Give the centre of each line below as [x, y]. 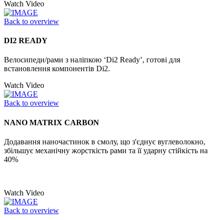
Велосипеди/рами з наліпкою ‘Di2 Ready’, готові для [92, 60]
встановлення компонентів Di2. [57, 69]
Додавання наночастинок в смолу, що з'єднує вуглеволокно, [105, 141]
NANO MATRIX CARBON [52, 122]
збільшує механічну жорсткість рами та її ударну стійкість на [106, 150]
